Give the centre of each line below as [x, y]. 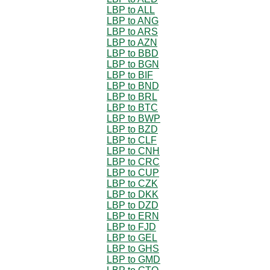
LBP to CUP [133, 172]
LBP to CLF [132, 140]
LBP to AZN [132, 42]
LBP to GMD [133, 259]
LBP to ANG [133, 20]
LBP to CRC [133, 162]
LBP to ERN [133, 216]
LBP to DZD [133, 205]
